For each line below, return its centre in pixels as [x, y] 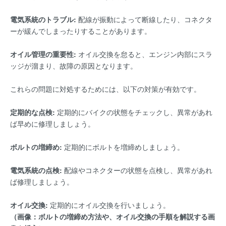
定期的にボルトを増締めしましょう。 [123, 147]
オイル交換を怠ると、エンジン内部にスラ [144, 54]
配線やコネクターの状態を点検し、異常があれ [137, 170]
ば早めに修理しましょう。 [52, 124]
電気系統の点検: [36, 170]
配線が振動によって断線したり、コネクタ [144, 19]
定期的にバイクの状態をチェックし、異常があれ [134, 112]
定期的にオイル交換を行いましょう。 [109, 205]
